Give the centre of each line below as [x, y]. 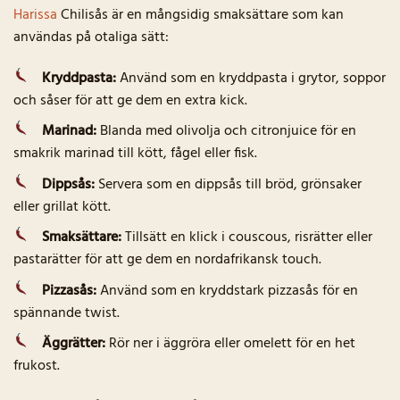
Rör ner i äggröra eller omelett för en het [230, 344]
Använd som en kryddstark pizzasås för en [227, 291]
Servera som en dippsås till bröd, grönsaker [228, 184]
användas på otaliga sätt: [91, 37]
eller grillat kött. [62, 207]
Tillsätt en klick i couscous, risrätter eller [247, 238]
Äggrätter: [74, 344]
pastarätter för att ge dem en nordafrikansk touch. [167, 260]
